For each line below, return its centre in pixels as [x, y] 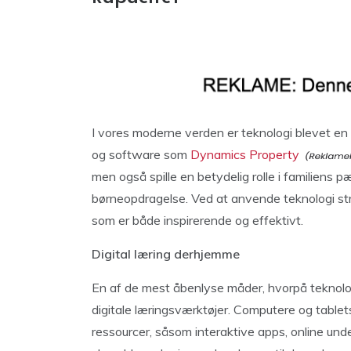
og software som [141, 154]
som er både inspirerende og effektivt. [197, 220]
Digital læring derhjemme [166, 254]
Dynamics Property [245, 154]
